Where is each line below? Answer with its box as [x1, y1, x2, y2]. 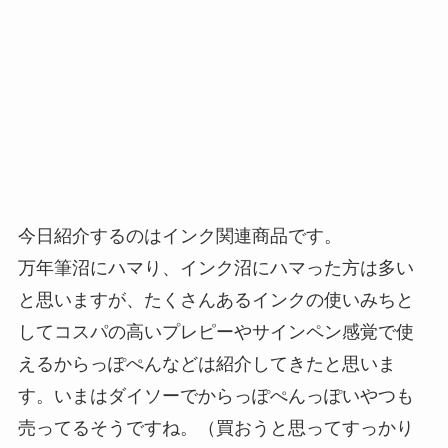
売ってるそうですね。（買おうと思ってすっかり [17, 417, 414, 438]
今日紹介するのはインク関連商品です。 [17, 225, 342, 246]
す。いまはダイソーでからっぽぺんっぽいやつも [17, 385, 414, 406]
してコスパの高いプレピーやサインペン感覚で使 [17, 321, 414, 342]
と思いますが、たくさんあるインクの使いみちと [17, 289, 414, 310]
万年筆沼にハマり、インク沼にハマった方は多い [17, 257, 414, 278]
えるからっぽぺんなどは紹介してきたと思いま [17, 353, 396, 374]
